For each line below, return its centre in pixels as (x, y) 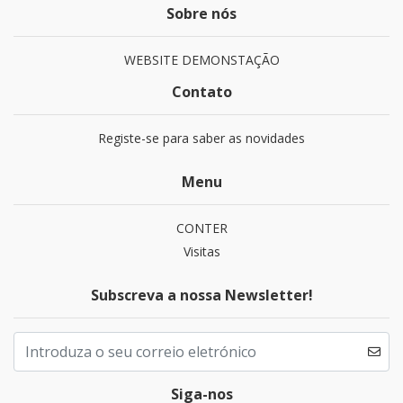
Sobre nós (201, 13)
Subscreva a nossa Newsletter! (201, 295)
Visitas (201, 251)
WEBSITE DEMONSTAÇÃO (201, 60)
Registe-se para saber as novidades (201, 138)
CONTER (201, 228)
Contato (201, 92)
